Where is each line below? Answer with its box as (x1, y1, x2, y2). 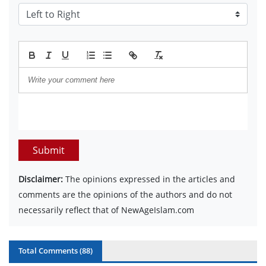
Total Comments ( (18, 245, 82, 256)
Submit (33, 143, 65, 157)
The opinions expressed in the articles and (63, 173, 235, 185)
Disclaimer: (18, 173, 63, 185)
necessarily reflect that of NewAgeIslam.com (18, 204, 194, 216)
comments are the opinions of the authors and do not (18, 188, 232, 200)
